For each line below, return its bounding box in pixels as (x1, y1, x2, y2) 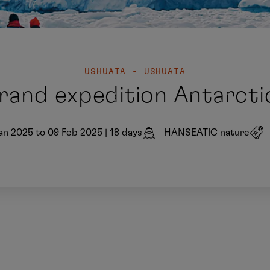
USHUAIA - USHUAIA (84, 67, 186, 76)
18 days (110, 128, 142, 137)
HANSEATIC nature (164, 128, 250, 137)
